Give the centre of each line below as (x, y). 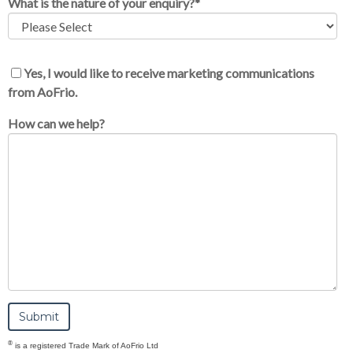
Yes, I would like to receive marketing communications (169, 73)
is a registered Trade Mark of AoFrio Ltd (85, 346)
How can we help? (56, 124)
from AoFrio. (43, 92)
